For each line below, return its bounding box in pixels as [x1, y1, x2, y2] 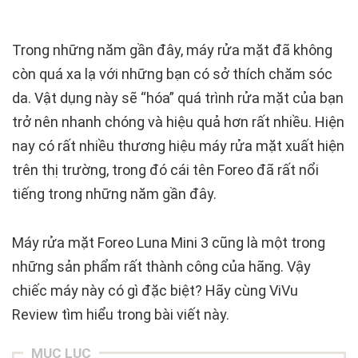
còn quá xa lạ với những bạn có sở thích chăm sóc [12, 66, 332, 83]
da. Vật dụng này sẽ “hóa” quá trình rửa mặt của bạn [12, 89, 344, 107]
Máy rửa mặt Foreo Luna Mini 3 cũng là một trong [12, 234, 325, 252]
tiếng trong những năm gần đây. [12, 185, 217, 203]
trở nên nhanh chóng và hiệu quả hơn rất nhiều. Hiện [12, 113, 344, 131]
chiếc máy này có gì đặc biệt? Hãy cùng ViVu [12, 282, 298, 300]
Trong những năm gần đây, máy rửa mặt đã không [12, 42, 332, 59]
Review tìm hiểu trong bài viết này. [12, 306, 229, 324]
